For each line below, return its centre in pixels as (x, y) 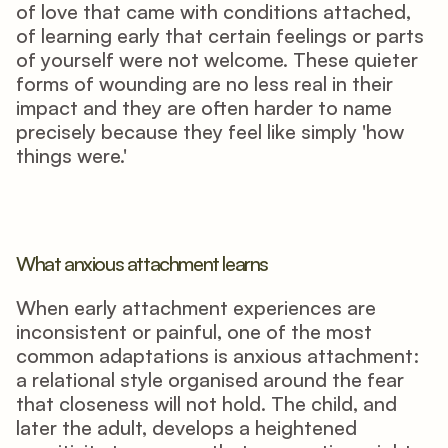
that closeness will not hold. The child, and (206, 403)
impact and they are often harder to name (204, 107)
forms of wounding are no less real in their (204, 83)
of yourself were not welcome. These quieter (217, 59)
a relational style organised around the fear (210, 379)
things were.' (71, 155)
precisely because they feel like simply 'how (210, 131)
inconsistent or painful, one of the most (194, 331)
